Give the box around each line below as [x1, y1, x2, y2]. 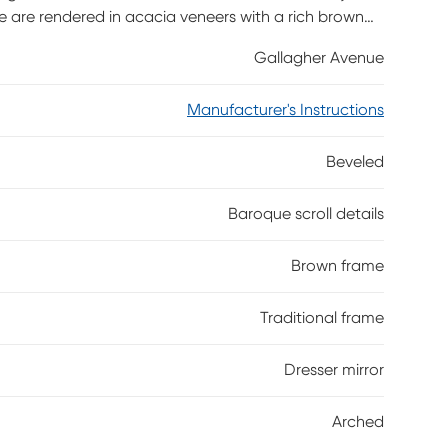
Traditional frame [260, 310, 384, 326]
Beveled [326, 154, 384, 170]
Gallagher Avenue [254, 50, 384, 66]
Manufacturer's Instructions [187, 102, 384, 118]
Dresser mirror [284, 362, 384, 378]
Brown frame [291, 258, 384, 274]
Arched [332, 414, 384, 430]
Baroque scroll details [228, 206, 384, 222]
